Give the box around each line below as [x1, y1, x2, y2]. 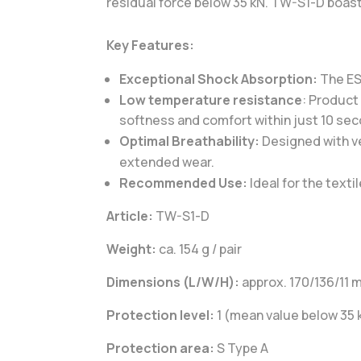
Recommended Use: [119, 173, 247, 192]
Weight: [106, 239, 156, 258]
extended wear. [119, 152, 214, 171]
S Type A [214, 338, 268, 357]
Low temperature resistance [119, 90, 302, 109]
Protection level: [106, 305, 214, 324]
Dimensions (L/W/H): [106, 272, 239, 291]
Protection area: [106, 338, 214, 357]
